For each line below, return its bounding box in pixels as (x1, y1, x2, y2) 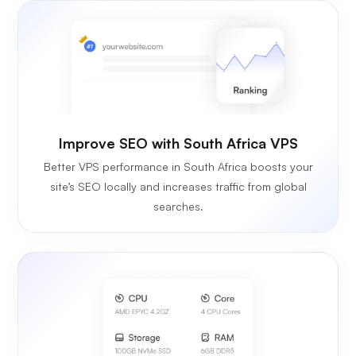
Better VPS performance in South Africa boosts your (43, 160, 313, 174)
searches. (153, 199, 203, 214)
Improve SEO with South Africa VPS (58, 134, 298, 153)
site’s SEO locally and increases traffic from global (49, 180, 307, 194)
